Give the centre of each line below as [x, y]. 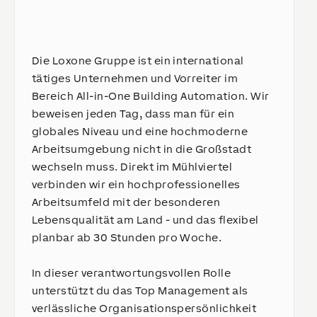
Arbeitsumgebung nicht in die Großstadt [142, 149]
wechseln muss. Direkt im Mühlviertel [132, 167]
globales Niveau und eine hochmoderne [140, 131]
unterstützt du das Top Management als [140, 290]
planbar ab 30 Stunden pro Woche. [127, 237]
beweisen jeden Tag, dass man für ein [133, 114]
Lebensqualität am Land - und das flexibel [145, 220]
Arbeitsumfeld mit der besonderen [126, 202]
